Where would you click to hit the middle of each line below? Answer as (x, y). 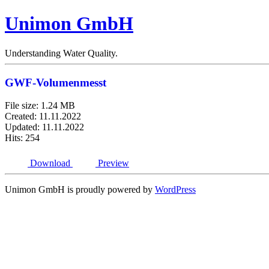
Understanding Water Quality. (61, 53)
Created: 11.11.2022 (43, 116)
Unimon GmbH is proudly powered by (80, 190)
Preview (113, 163)
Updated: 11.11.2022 (44, 127)
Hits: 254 (22, 138)
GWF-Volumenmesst (56, 82)
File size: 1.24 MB (40, 106)
